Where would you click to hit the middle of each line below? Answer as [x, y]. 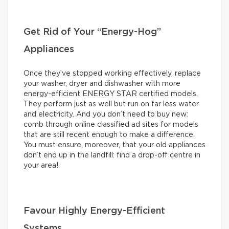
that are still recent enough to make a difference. [109, 135]
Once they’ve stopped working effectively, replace [112, 73]
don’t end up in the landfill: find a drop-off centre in [112, 155]
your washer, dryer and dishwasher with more [102, 84]
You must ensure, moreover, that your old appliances [114, 145]
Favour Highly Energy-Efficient [94, 211]
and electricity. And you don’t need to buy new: [106, 114]
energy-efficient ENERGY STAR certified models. [111, 94]
